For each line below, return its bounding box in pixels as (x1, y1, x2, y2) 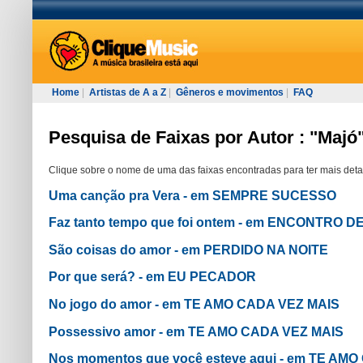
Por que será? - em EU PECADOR (49, 270, 256, 284)
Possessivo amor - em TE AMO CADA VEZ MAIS (49, 324, 344, 339)
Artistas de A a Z (89, 87, 166, 98)
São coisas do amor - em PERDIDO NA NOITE (49, 242, 328, 257)
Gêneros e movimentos (176, 87, 284, 98)
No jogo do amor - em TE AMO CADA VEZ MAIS (49, 297, 340, 311)
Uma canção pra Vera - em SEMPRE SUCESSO (49, 188, 336, 203)
